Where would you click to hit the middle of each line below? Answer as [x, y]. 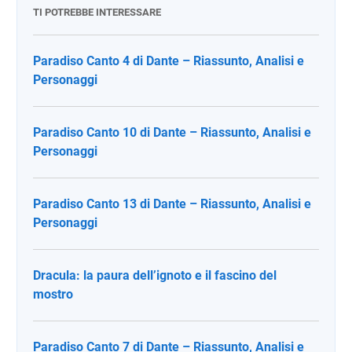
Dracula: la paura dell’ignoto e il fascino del [155, 275]
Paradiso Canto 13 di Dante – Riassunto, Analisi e [172, 204]
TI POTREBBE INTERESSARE [97, 12]
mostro [53, 294]
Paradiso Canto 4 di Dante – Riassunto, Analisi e [169, 61]
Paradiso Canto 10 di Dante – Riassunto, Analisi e [172, 132]
